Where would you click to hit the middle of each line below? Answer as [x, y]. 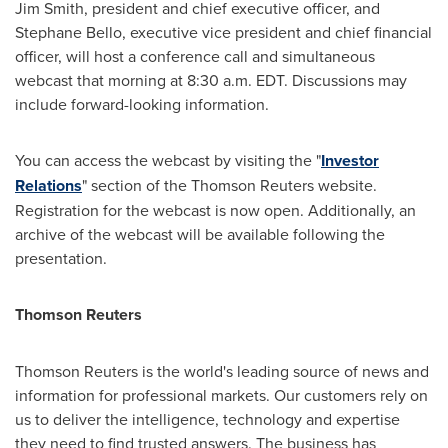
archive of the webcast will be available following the [200, 234]
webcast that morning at [101, 80]
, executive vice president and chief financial [277, 32]
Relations [48, 185]
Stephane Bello [68, 32]
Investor [350, 160]
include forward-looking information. [142, 104]
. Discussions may [345, 80]
